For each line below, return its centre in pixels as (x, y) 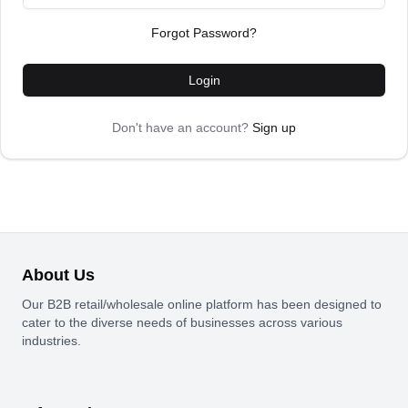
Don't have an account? (180, 127)
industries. (51, 341)
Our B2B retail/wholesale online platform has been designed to (202, 304)
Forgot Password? (204, 33)
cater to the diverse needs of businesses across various (182, 322)
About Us (58, 275)
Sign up (274, 127)
